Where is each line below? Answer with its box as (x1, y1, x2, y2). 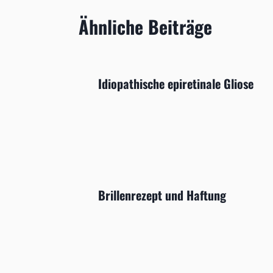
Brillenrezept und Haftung (98, 186, 226, 205)
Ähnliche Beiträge (79, 13, 212, 41)
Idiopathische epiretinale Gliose (98, 74, 253, 93)
